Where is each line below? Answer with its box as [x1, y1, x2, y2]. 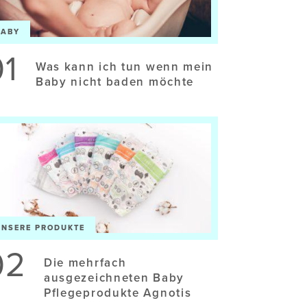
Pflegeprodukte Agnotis [43, 285, 192, 300]
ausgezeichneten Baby [43, 270, 184, 285]
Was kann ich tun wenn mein [35, 59, 214, 74]
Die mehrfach [43, 255, 127, 270]
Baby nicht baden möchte [35, 74, 195, 89]
